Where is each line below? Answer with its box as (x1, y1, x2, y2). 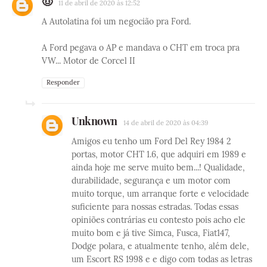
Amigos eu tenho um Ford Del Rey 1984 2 (72, 136, 231, 147)
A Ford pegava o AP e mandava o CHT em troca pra (42, 42, 240, 54)
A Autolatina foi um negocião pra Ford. (42, 16, 191, 27)
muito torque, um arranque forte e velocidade (72, 188, 249, 200)
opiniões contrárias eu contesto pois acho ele (72, 215, 246, 226)
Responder (46, 78, 80, 87)
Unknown (72, 114, 117, 129)
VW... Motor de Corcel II (42, 55, 135, 67)
